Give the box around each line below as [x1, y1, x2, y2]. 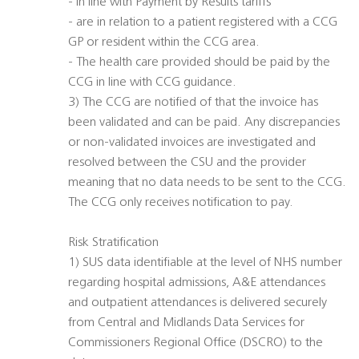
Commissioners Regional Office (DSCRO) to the [68, 337, 323, 350]
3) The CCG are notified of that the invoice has [68, 96, 318, 110]
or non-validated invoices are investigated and [68, 136, 316, 150]
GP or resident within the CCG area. [68, 36, 260, 50]
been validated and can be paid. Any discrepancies [68, 116, 340, 130]
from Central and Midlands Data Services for [68, 317, 305, 330]
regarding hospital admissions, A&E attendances [68, 276, 325, 290]
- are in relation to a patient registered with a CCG [68, 16, 337, 30]
